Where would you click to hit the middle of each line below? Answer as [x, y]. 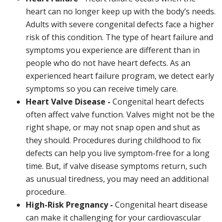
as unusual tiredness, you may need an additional [117, 179]
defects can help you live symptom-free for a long [118, 153]
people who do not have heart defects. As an [108, 63]
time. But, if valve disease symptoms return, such [116, 166]
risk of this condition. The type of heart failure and [119, 37]
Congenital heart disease [161, 205]
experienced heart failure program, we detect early [120, 76]
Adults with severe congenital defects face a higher [120, 24]
